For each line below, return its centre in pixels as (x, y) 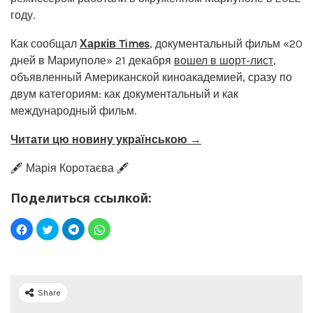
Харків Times (115, 43)
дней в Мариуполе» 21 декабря (92, 60)
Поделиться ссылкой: (81, 197)
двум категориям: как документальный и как (124, 94)
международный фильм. (73, 110)
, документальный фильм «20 (226, 43)
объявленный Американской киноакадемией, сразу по (151, 77)
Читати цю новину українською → (106, 139)
